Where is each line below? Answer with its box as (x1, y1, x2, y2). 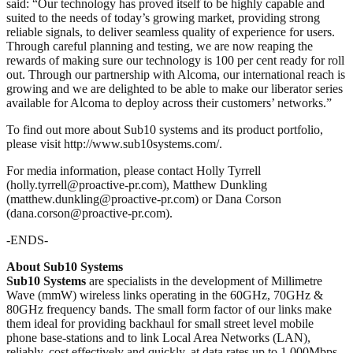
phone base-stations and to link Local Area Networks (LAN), (6, 330, 310, 344)
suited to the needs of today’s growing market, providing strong (6, 10, 320, 24)
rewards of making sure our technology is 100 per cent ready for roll (6, 53, 344, 67)
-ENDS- (6, 232, 48, 247)
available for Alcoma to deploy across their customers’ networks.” (6, 95, 332, 110)
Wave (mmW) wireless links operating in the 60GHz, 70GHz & (6, 288, 323, 302)
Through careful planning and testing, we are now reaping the (6, 39, 313, 53)
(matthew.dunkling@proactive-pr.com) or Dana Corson (6, 191, 281, 206)
